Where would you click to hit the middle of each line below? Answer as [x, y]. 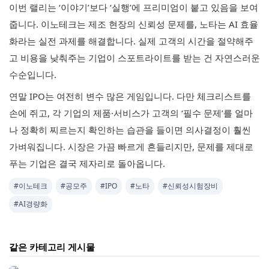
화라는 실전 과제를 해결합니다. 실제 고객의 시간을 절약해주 [131, 41]
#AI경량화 [31, 204]
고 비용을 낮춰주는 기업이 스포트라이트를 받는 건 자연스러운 [134, 58]
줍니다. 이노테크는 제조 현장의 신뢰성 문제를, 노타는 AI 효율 [134, 24]
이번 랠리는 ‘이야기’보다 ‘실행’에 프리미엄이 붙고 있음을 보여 [134, 7]
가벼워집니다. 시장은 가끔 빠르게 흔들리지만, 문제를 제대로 [131, 147]
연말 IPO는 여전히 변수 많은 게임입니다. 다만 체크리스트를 [130, 96]
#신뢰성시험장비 [190, 186]
